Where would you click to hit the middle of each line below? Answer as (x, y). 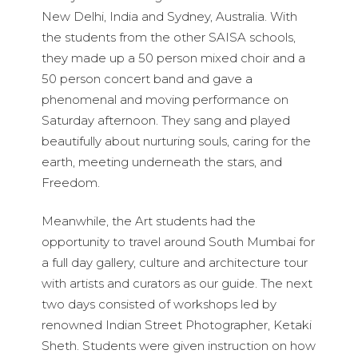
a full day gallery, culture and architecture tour (174, 263)
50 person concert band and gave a (147, 79)
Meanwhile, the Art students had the (148, 221)
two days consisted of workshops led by (159, 304)
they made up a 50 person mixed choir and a (173, 58)
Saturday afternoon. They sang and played (165, 121)
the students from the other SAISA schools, (168, 38)
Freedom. (70, 183)
